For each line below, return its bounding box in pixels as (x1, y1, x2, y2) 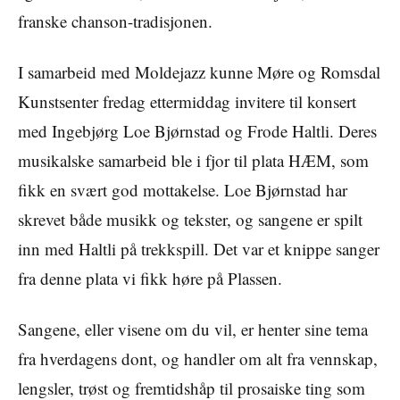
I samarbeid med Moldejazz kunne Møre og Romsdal (18, 60, 380, 83)
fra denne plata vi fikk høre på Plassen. (18, 266, 282, 289)
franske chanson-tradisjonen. (18, 9, 212, 32)
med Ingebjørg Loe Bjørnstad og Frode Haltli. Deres (18, 119, 377, 142)
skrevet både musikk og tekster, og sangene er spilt (18, 207, 362, 230)
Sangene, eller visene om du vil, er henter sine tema (18, 317, 368, 340)
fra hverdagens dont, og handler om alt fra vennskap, (18, 346, 378, 370)
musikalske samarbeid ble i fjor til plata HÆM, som (18, 148, 369, 171)
